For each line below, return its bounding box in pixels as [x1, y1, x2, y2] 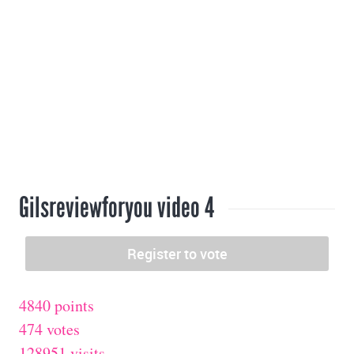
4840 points [19, 295, 94, 317]
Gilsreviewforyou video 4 [19, 190, 214, 226]
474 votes [19, 318, 80, 341]
